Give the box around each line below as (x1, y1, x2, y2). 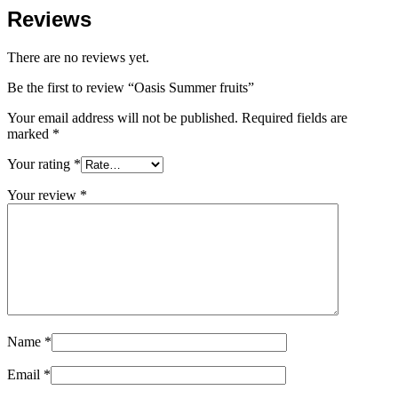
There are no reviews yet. (7, 49, 149, 65)
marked (7, 125, 52, 141)
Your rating (7, 155, 74, 171)
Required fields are (242, 109, 347, 125)
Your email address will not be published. (7, 109, 238, 125)
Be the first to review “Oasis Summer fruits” (7, 79, 254, 95)
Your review (7, 187, 80, 203)
